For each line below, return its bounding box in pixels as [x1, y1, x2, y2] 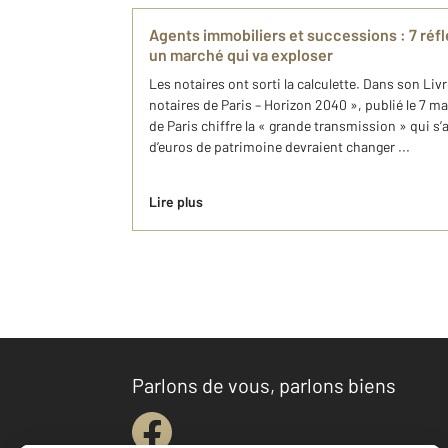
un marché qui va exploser [149, 45, 333, 65]
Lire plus [149, 193, 203, 211]
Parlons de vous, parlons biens [132, 373, 396, 398]
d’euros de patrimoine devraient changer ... [149, 138, 410, 156]
